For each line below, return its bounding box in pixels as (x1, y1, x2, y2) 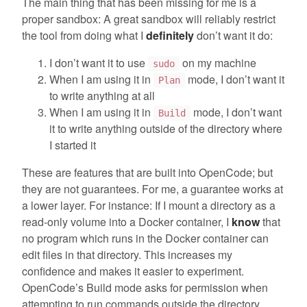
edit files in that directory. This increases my (22, 246, 232, 262)
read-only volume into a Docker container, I (22, 213, 232, 230)
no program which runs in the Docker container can (22, 230, 269, 246)
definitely (146, 27, 194, 43)
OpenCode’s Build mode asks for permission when (22, 279, 268, 295)
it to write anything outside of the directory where (49, 120, 282, 136)
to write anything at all (49, 87, 155, 103)
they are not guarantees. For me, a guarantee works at (22, 180, 283, 197)
